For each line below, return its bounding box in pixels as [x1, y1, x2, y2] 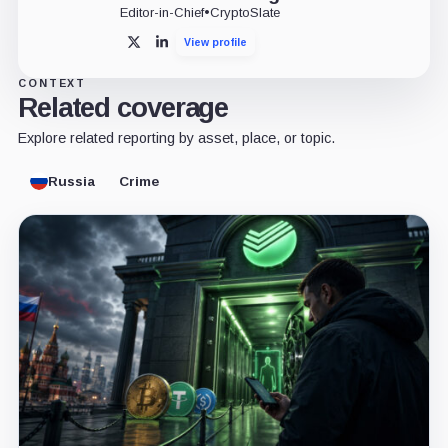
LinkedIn [161, 40, 209, 53]
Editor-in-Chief [119, 5, 204, 21]
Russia [47, 173, 95, 189]
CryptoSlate [209, 5, 280, 21]
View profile [183, 36, 247, 49]
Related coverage [17, 92, 229, 124]
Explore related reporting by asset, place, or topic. [17, 130, 335, 147]
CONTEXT [17, 77, 87, 90]
